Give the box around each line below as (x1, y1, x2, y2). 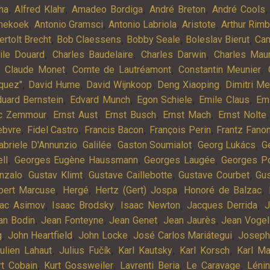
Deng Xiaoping (157, 78, 220, 90)
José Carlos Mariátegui (133, 229, 233, 241)
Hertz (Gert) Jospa (95, 184, 177, 196)
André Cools (212, 3, 265, 15)
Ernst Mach (163, 108, 212, 121)
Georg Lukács (197, 139, 256, 151)
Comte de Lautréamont (72, 63, 172, 75)
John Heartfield (7, 229, 73, 241)
